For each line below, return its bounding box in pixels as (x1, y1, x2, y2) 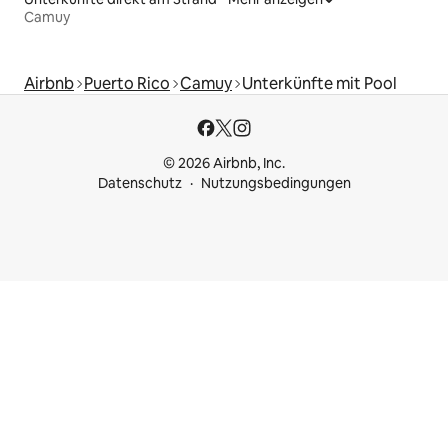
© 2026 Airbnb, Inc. (163, 154, 285, 172)
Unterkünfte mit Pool (242, 72, 397, 94)
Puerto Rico (84, 72, 170, 94)
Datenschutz (97, 174, 182, 192)
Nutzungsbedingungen (200, 174, 351, 192)
